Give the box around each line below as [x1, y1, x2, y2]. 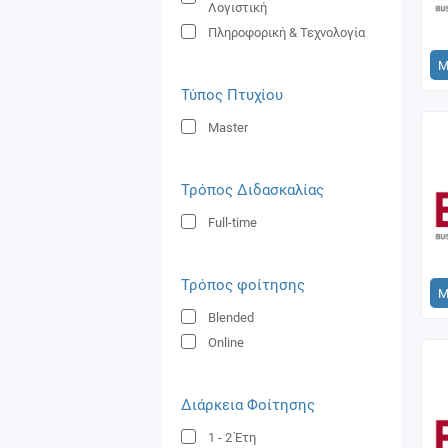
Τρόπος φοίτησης [181, 276, 305, 294]
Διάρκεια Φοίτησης [181, 396, 315, 414]
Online [208, 335, 244, 350]
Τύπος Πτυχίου [181, 86, 283, 104]
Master [208, 120, 248, 135]
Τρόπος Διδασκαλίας [181, 181, 324, 199]
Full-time [208, 215, 257, 230]
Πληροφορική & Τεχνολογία [208, 25, 365, 40]
